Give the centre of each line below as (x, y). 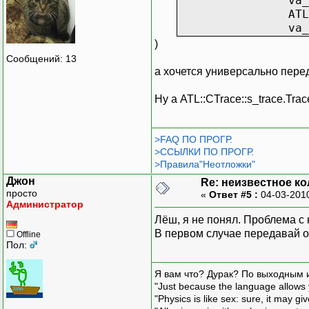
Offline (28, 234)
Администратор (45, 204)
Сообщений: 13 (41, 59)
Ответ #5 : (233, 194)
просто (22, 193)
